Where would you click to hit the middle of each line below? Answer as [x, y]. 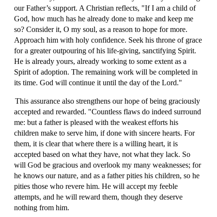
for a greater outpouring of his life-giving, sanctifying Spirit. [105, 51]
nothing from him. [42, 208]
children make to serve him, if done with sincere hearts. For [105, 133]
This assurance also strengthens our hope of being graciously [107, 101]
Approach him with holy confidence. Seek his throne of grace [108, 40]
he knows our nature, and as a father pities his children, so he [107, 176]
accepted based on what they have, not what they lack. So [102, 154]
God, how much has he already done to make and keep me [104, 19]
